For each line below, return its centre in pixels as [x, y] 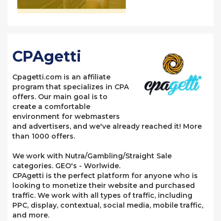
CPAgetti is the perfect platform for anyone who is [105, 176]
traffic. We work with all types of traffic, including [102, 195]
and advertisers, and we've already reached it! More [107, 126]
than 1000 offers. [44, 136]
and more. [31, 215]
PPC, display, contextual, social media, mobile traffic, [108, 205]
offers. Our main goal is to [60, 97]
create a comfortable [51, 107]
